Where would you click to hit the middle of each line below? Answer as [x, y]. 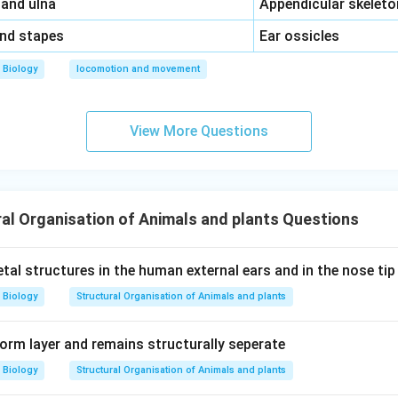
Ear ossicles [300, 36]
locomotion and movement [138, 69]
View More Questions [199, 131]
